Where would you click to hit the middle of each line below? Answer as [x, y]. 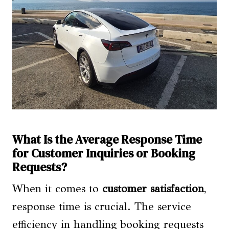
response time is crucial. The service [102, 207]
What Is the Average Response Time [107, 139]
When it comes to [57, 189]
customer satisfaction [153, 189]
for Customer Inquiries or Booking [104, 153]
